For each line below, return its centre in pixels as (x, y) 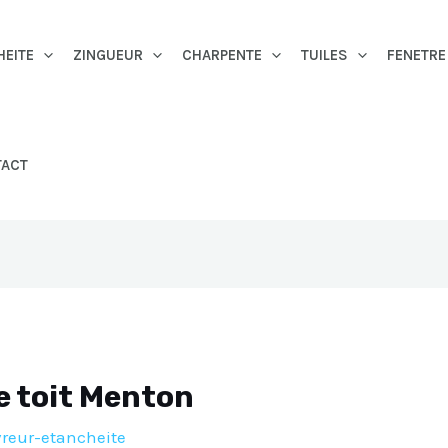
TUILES (324, 55)
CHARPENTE (222, 55)
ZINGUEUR (108, 55)
